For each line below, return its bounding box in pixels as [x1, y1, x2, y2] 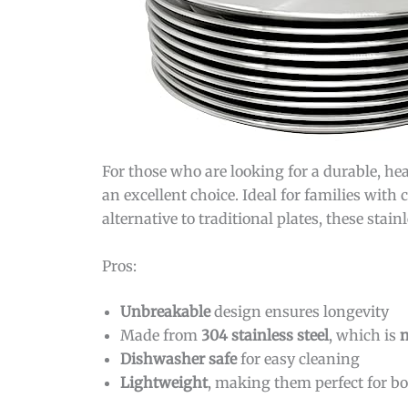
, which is [329, 325, 400, 344]
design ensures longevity [210, 301, 389, 321]
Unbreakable [120, 301, 210, 321]
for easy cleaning [237, 349, 360, 368]
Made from [120, 325, 201, 344]
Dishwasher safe [120, 349, 237, 368]
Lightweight [120, 372, 208, 392]
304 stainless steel [201, 325, 329, 344]
